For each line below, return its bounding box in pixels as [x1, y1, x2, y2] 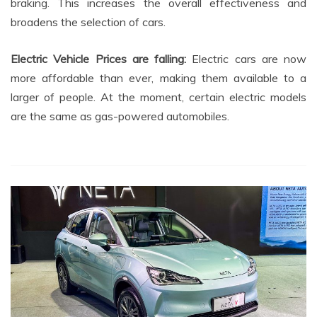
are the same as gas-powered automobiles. [11, 108, 229, 123]
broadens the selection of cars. [11, 14, 166, 29]
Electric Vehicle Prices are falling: [11, 51, 192, 66]
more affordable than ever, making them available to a [11, 70, 306, 85]
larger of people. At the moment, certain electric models [11, 89, 306, 104]
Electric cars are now [192, 51, 306, 66]
